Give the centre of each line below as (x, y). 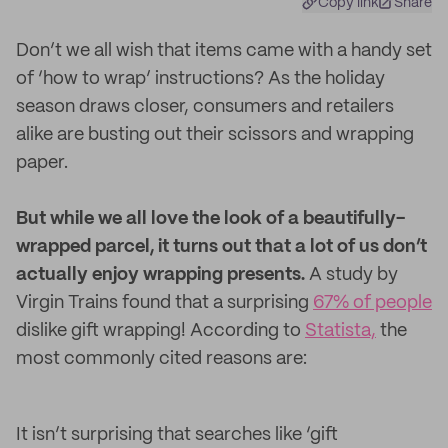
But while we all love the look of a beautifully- (210, 219)
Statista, (340, 331)
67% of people (372, 303)
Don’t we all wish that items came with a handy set (224, 51)
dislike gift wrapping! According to (160, 331)
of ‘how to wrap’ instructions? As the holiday (200, 79)
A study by (351, 275)
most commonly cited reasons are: (161, 359)
